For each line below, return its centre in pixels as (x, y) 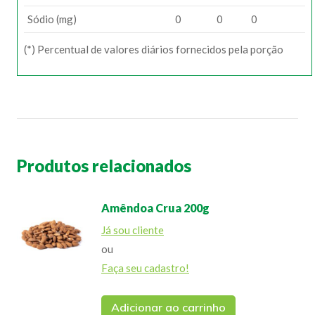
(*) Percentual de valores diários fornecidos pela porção (154, 49)
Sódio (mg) (52, 19)
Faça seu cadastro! (145, 268)
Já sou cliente (133, 230)
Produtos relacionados (104, 165)
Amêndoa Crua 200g (155, 207)
